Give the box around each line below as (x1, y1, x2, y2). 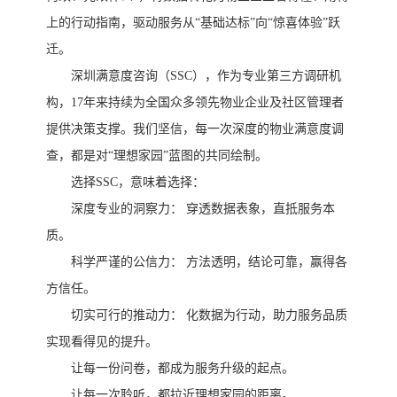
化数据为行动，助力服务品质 (186, 308, 347, 323)
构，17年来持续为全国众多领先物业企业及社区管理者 (46, 96, 344, 110)
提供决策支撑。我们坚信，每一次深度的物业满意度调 (46, 122, 344, 136)
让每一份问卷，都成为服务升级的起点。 (71, 362, 294, 376)
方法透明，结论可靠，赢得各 (186, 255, 347, 269)
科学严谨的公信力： (71, 255, 183, 269)
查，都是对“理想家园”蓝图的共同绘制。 (46, 149, 268, 163)
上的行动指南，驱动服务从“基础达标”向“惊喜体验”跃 (46, 16, 340, 30)
